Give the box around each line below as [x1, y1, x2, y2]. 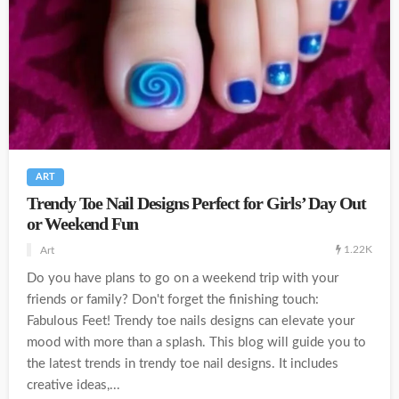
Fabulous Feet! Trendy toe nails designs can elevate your [27, 313, 354, 328]
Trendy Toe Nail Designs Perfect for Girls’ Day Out [27, 193, 366, 213]
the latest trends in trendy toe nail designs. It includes [27, 356, 338, 370]
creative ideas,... [27, 378, 120, 392]
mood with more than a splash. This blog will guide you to [27, 335, 366, 349]
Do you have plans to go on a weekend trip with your [27, 271, 338, 285]
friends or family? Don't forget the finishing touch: [27, 292, 319, 306]
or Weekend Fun [27, 214, 139, 233]
